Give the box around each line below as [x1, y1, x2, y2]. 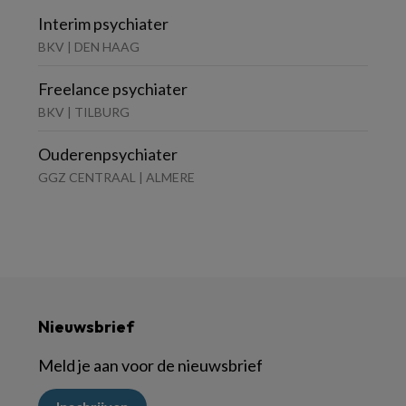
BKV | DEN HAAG [38, 38, 140, 54]
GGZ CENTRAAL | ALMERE [38, 169, 195, 185]
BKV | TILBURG [38, 103, 130, 120]
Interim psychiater [38, 13, 169, 34]
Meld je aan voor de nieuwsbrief [38, 354, 263, 375]
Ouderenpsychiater [38, 143, 178, 164]
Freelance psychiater [38, 78, 188, 99]
